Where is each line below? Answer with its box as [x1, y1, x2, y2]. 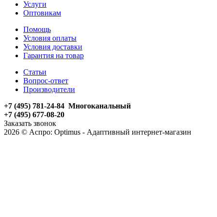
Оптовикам [23, 8, 61, 17]
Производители [23, 85, 75, 93]
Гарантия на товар [23, 51, 84, 60]
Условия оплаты [23, 33, 77, 42]
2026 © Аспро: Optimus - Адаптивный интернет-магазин [4, 127, 191, 136]
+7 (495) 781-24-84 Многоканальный [4, 101, 131, 110]
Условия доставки [23, 42, 82, 51]
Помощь [23, 25, 51, 33]
